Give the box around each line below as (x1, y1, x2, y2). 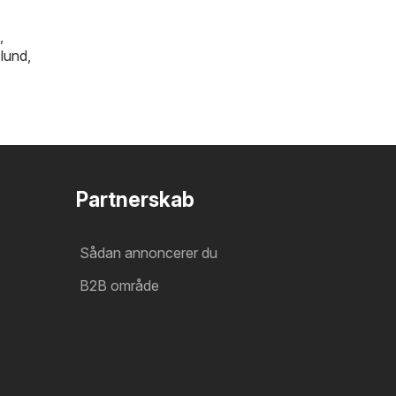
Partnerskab (76, 187, 194, 213)
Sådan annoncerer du (80, 244, 217, 263)
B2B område (80, 277, 159, 295)
